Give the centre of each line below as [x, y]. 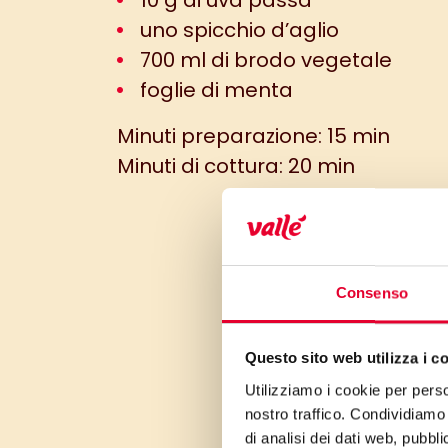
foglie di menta [214, 90]
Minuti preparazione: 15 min [253, 136]
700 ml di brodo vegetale [263, 60]
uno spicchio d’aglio [237, 30]
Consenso [372, 293]
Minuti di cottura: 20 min [236, 166]
